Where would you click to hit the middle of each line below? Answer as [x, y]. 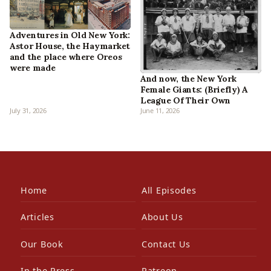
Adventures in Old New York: [70, 35]
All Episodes [169, 190]
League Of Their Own [185, 100]
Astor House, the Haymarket [70, 46]
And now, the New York [188, 78]
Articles [38, 217]
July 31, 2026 [28, 110]
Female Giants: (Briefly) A [194, 89]
